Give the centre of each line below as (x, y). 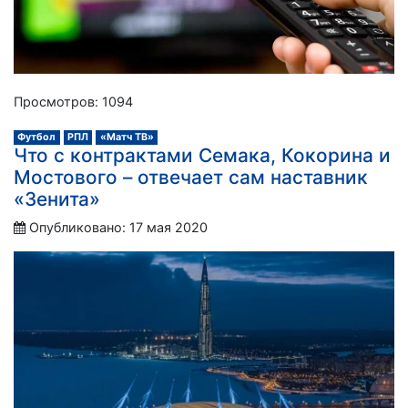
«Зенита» (57, 199)
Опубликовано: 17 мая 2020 (118, 227)
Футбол (37, 137)
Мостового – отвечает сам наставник (191, 177)
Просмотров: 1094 (73, 101)
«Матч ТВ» (127, 137)
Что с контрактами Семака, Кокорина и (202, 155)
